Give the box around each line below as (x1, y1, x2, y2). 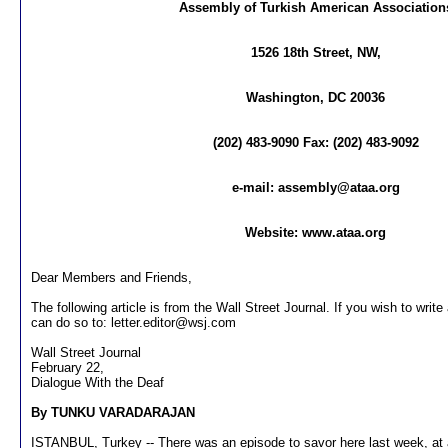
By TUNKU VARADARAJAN (31, 405, 195, 420)
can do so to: (31, 315, 111, 330)
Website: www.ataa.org (245, 225, 386, 240)
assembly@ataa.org (277, 180, 400, 195)
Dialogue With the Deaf (31, 375, 164, 390)
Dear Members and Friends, (31, 270, 192, 285)
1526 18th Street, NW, (250, 45, 381, 60)
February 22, (31, 360, 104, 375)
